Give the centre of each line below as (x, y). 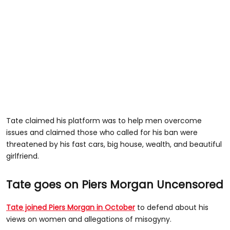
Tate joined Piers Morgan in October (71, 207)
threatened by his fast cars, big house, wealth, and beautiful (114, 144)
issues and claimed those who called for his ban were (102, 132)
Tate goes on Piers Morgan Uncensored (115, 184)
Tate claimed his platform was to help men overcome (104, 120)
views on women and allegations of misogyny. (89, 219)
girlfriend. (23, 156)
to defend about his (172, 207)
